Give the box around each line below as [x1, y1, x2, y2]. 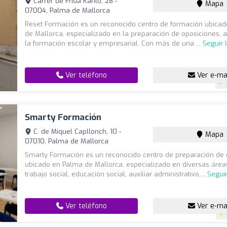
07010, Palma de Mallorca [25, 137, 109, 145]
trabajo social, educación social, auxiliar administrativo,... [25, 170, 208, 178]
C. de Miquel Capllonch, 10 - [31, 127, 122, 136]
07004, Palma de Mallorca [25, 6, 110, 15]
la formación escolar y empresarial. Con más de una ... [25, 39, 203, 48]
